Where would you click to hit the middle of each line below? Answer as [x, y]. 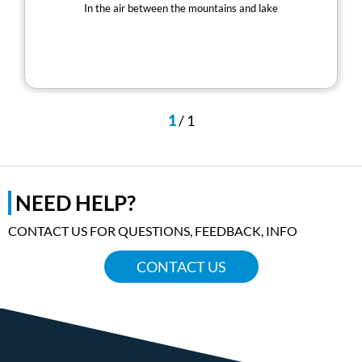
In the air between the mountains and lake [181, 8]
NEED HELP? [76, 203]
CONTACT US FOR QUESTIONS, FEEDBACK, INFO [153, 231]
